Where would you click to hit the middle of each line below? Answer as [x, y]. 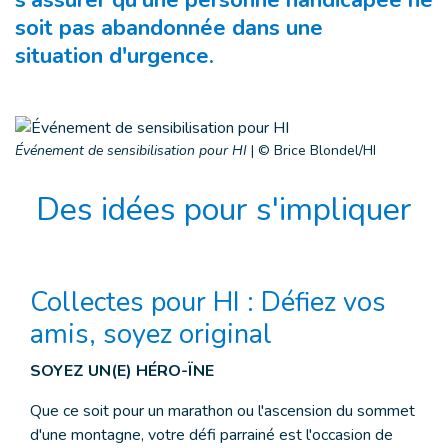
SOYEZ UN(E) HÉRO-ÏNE [122, 371]
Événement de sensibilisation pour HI [131, 150]
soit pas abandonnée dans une [169, 28]
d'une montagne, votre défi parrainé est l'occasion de [211, 435]
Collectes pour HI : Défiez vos [208, 302]
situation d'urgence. [114, 56]
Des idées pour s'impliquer [224, 209]
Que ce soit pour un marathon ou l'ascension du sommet [222, 411]
